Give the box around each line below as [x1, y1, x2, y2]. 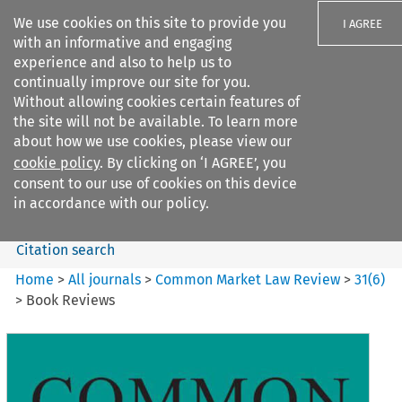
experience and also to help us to [13, 54, 232, 71]
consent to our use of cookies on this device [13, 175, 297, 192]
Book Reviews [26, 291, 116, 309]
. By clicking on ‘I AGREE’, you [100, 154, 286, 171]
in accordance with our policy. [13, 195, 209, 212]
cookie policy [13, 154, 100, 171]
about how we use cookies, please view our [13, 133, 292, 150]
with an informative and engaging [13, 34, 232, 51]
